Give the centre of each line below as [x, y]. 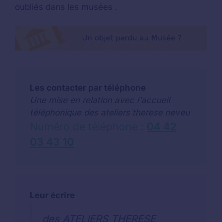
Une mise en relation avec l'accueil [100, 100]
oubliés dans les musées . [66, 7]
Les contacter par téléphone [88, 87]
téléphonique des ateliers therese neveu [110, 112]
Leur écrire [52, 195]
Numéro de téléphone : [88, 126]
